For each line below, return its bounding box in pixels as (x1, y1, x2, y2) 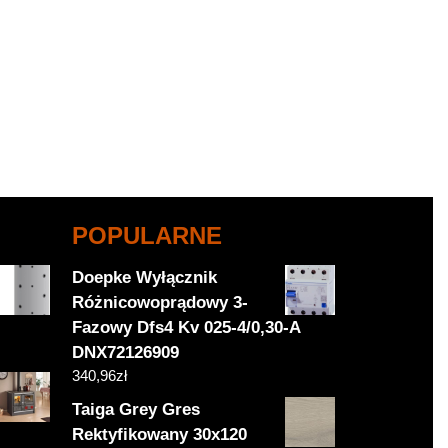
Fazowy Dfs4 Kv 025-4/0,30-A (72, 318, 301, 338)
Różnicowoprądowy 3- (72, 293, 249, 313)
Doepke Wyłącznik (72, 268, 218, 288)
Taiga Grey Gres (72, 400, 201, 420)
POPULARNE (72, 222, 223, 250)
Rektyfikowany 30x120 (72, 425, 248, 445)
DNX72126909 (72, 343, 180, 363)
